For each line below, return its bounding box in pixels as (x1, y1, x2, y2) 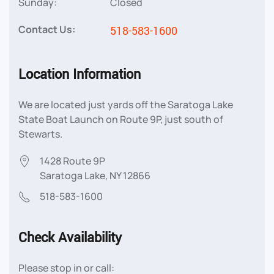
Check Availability (18, 228, 122, 248)
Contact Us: (18, 22, 75, 36)
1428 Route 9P (40, 154, 105, 168)
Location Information (18, 64, 141, 84)
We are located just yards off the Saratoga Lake (18, 97, 233, 111)
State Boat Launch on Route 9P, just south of (18, 112, 223, 126)
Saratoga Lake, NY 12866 (40, 168, 150, 182)
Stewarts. (18, 127, 62, 141)
